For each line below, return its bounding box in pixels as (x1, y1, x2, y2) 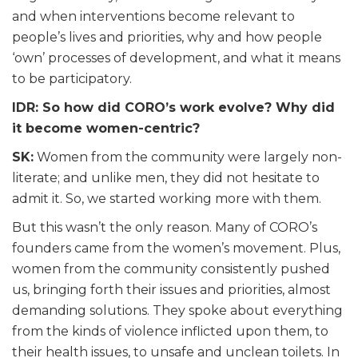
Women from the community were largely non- (34, 149, 342, 165)
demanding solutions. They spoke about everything (12, 302, 343, 318)
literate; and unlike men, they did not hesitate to (12, 169, 320, 185)
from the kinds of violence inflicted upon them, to (12, 323, 328, 339)
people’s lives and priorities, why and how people (12, 29, 322, 45)
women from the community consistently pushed (12, 261, 330, 276)
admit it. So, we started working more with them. (12, 190, 321, 206)
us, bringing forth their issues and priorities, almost (12, 281, 331, 297)
